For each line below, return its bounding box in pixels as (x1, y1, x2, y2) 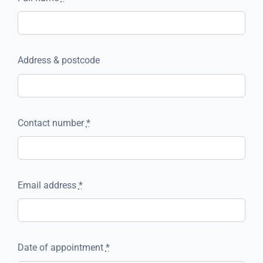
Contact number (17, 117, 86, 129)
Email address (17, 180, 79, 191)
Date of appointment (17, 242, 106, 254)
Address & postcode (17, 55, 100, 66)
